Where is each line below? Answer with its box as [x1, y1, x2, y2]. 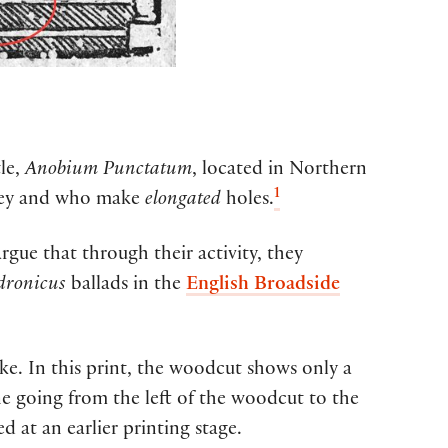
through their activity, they [82, 246, 303, 267]
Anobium [25, 161, 98, 182]
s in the [121, 276, 186, 297]
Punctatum [98, 161, 192, 182]
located [202, 161, 263, 182]
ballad [66, 276, 121, 297]
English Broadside [186, 276, 340, 297]
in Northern [263, 161, 367, 182]
